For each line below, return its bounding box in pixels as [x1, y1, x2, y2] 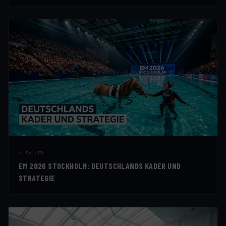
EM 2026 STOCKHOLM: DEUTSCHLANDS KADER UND [19, 161, 181, 171]
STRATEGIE [19, 173, 55, 183]
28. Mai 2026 [19, 149, 43, 156]
